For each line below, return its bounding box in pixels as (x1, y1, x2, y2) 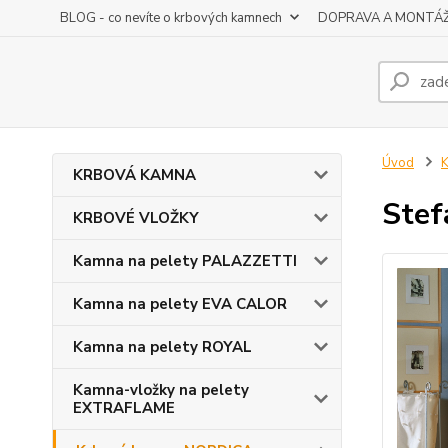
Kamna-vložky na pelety (73, 380, 249, 400)
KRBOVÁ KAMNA (73, 165, 196, 185)
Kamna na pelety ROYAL (73, 337, 252, 357)
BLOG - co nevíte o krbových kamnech (60, 9, 282, 27)
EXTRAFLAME (73, 398, 175, 418)
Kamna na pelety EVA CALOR (73, 294, 287, 314)
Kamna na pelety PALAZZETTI (73, 251, 297, 271)
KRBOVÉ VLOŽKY (73, 208, 199, 228)
